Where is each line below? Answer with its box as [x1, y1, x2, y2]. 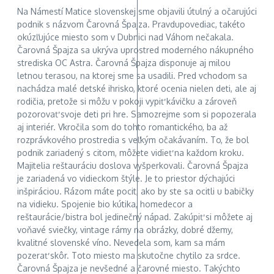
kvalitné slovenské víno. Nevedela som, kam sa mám [17, 237, 225, 248]
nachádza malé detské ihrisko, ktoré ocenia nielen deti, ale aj [17, 83, 256, 94]
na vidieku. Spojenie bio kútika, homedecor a [17, 199, 193, 210]
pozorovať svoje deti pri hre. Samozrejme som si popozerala [17, 109, 256, 120]
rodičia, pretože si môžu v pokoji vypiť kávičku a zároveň [17, 96, 237, 107]
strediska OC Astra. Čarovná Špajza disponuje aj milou [17, 57, 231, 68]
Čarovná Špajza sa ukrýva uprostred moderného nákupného [17, 45, 254, 56]
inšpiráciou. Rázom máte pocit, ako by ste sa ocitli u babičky [17, 186, 254, 197]
